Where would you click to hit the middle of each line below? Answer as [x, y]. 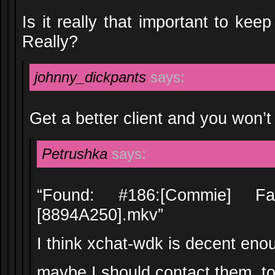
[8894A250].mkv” [100, 215]
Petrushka [75, 154]
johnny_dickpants [90, 77]
